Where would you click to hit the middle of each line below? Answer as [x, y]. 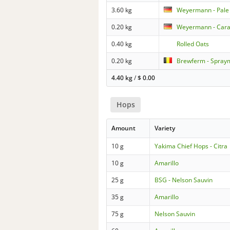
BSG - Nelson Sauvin [184, 180]
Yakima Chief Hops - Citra [191, 146]
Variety [165, 128]
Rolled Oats [193, 44]
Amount [124, 128]
